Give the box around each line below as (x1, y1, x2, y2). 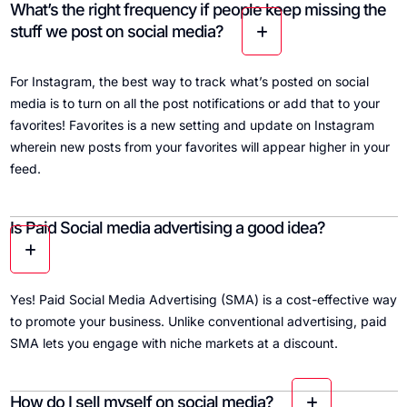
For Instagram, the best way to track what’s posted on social (9, 74, 369, 90)
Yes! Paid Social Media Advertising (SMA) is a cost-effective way (9, 292, 397, 308)
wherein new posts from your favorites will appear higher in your (9, 139, 390, 155)
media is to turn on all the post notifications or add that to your (9, 95, 380, 112)
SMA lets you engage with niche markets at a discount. (9, 335, 338, 352)
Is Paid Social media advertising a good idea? (9, 218, 325, 238)
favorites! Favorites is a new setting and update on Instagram (9, 117, 374, 134)
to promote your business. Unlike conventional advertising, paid (9, 313, 387, 330)
